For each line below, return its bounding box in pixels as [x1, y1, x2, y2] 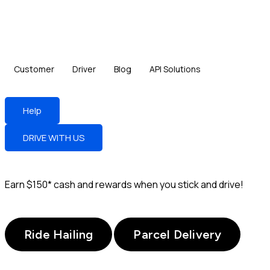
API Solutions [149, 63, 201, 75]
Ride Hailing [24, 227, 93, 242]
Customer [14, 63, 54, 75]
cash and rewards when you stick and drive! [52, 178, 243, 191]
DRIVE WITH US [23, 131, 84, 144]
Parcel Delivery [133, 227, 222, 242]
